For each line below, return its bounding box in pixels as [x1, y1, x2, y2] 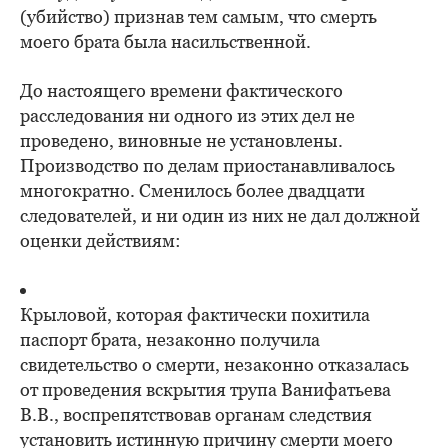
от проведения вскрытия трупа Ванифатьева [20, 379, 391, 401]
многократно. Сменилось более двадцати [20, 180, 365, 202]
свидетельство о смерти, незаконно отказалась [20, 354, 409, 376]
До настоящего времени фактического [20, 80, 343, 102]
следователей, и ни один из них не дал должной [20, 205, 420, 227]
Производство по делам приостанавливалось [20, 155, 395, 177]
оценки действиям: [20, 230, 181, 252]
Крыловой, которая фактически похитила [20, 304, 370, 326]
